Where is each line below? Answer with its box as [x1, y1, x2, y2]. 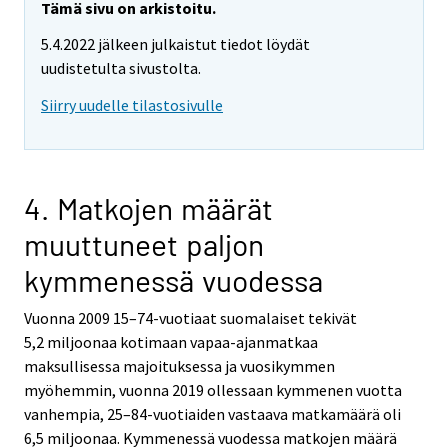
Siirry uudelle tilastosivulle [41, 95, 223, 116]
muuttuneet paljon [24, 226, 264, 263]
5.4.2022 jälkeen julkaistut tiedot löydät [41, 34, 310, 55]
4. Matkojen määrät [24, 190, 273, 227]
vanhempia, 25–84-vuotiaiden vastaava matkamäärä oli [24, 404, 401, 425]
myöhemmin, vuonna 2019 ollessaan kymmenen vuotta [24, 380, 402, 401]
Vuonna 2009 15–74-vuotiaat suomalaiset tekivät [24, 308, 357, 329]
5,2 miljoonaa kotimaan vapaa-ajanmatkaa [24, 332, 318, 353]
